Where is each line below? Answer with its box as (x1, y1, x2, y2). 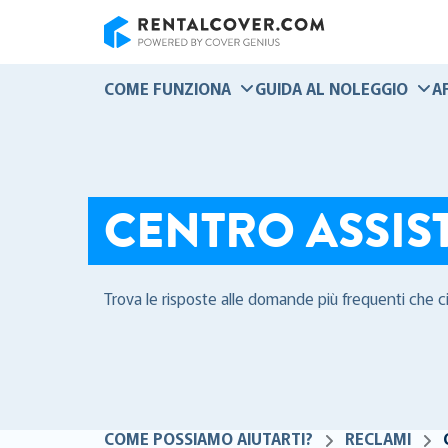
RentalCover (103, 47, 188, 71)
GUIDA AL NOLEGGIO (255, 76, 408, 100)
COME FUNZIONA (104, 76, 231, 100)
